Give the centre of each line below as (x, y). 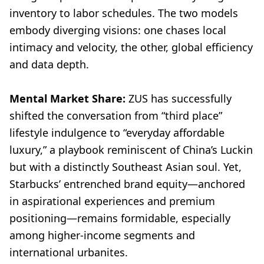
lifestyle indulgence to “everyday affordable (117, 133)
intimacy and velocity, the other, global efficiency (131, 47)
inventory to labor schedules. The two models (124, 13)
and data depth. (49, 65)
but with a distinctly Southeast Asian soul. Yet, (126, 167)
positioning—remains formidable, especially (120, 218)
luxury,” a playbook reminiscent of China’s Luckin (131, 150)
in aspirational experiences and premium (112, 201)
